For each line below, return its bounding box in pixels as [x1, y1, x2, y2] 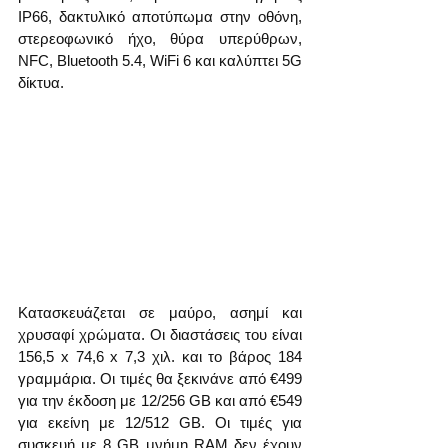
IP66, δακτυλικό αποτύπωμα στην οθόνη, [18, 7, 302, 25]
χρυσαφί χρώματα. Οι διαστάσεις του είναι [18, 326, 302, 344]
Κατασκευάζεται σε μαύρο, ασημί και [18, 304, 302, 322]
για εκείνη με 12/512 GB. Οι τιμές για [18, 414, 302, 432]
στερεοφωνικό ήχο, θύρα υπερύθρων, [18, 29, 302, 47]
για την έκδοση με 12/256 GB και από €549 [18, 392, 302, 410]
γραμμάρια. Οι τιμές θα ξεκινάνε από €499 [18, 370, 302, 388]
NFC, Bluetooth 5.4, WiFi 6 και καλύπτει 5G [18, 51, 302, 69]
